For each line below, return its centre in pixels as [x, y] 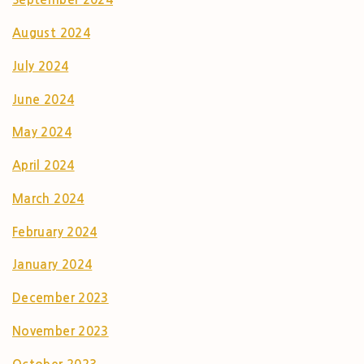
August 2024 [51, 33]
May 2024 [42, 132]
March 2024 [48, 198]
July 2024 [41, 66]
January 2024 [52, 265]
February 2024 [55, 232]
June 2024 [43, 99]
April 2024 [43, 166]
